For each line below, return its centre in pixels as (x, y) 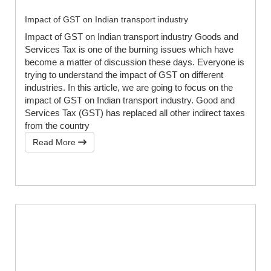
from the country (57, 126)
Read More (55, 142)
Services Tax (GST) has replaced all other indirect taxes (135, 113)
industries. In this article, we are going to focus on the (129, 88)
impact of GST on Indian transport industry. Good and (130, 100)
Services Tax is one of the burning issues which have (129, 50)
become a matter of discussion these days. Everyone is (135, 62)
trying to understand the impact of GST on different (124, 75)
